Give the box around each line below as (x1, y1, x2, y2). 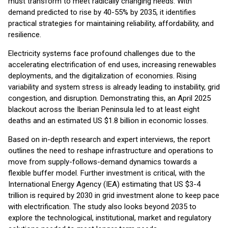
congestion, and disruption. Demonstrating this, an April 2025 (8, 94, 211, 103)
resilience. (8, 30, 41, 39)
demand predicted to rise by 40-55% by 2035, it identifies (8, 8, 196, 17)
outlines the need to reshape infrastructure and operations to (8, 146, 213, 155)
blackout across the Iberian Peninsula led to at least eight (8, 105, 199, 114)
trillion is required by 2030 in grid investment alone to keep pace (8, 191, 219, 200)
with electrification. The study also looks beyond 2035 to (8, 202, 196, 211)
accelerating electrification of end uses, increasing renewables (8, 60, 216, 69)
